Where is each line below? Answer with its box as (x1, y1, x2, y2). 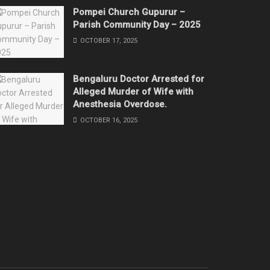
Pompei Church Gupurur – (73, 7, 185, 18)
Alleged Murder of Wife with (73, 86, 193, 98)
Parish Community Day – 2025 (73, 19, 201, 31)
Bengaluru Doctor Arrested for (73, 74, 204, 85)
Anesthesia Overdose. (73, 99, 167, 110)
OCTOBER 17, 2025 (78, 37, 137, 45)
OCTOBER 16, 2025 (78, 116, 137, 125)
